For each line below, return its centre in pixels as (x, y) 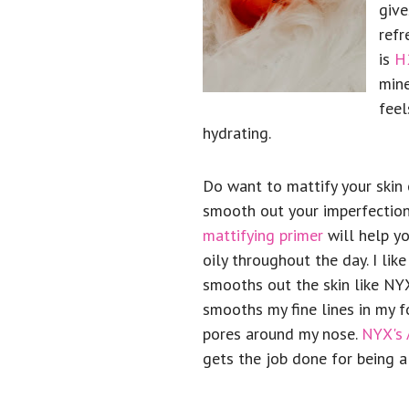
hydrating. (237, 133)
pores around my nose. (282, 334)
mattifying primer (263, 235)
